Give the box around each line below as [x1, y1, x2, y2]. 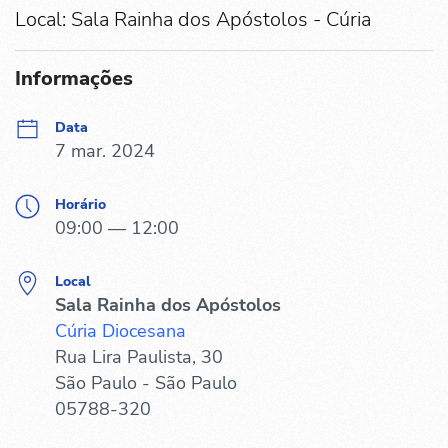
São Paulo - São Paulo [55, 370, 237, 395]
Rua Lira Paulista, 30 [55, 344, 223, 369]
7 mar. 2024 [55, 138, 155, 163]
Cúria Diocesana [55, 318, 186, 343]
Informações [15, 64, 133, 92]
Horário [55, 194, 106, 214]
